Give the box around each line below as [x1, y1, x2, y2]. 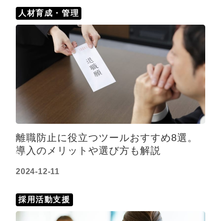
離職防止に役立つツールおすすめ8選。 [16, 132, 198, 143]
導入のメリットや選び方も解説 [16, 145, 161, 156]
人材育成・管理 [18, 8, 79, 17]
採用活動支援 [18, 195, 71, 204]
